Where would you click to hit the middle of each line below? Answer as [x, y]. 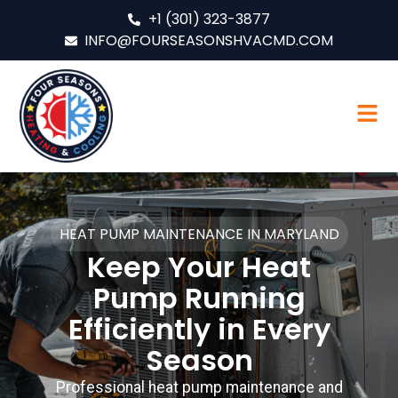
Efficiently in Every [199, 329]
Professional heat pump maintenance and [199, 387]
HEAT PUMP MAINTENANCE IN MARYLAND [199, 234]
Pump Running [199, 298]
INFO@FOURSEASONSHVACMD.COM [209, 40]
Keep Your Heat [199, 267]
